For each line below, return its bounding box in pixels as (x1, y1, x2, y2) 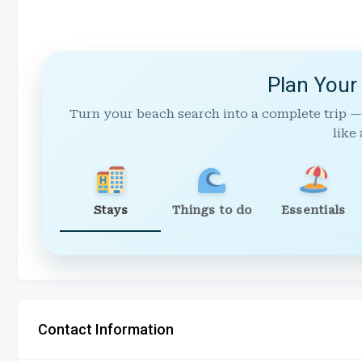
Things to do (171, 203, 252, 217)
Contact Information (38, 320, 174, 338)
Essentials (280, 203, 346, 217)
